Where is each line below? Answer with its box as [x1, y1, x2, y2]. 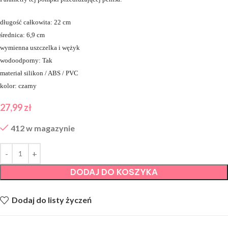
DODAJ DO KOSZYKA [70, 166, 158, 177]
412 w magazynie [11, 123, 75, 133]
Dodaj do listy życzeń [12, 195, 92, 205]
